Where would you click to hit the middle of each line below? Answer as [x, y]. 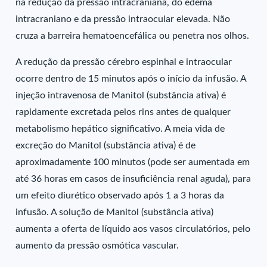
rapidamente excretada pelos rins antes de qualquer [123, 112]
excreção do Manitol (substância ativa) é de [106, 145]
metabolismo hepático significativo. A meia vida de [120, 129]
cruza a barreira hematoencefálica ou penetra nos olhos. [133, 36]
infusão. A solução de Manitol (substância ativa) [115, 212]
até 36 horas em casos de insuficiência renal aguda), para [133, 179]
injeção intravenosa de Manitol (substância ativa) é [121, 95]
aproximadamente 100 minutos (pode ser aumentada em [133, 162]
